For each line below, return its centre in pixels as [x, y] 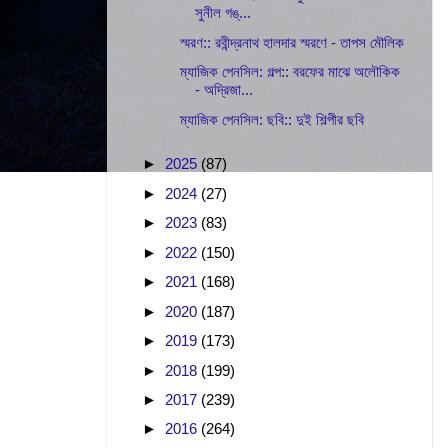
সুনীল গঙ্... [223, 13]
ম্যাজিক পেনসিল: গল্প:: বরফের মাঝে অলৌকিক [290, 72]
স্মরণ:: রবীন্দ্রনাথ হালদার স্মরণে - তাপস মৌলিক [292, 42]
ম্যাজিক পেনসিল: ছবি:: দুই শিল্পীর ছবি [272, 119]
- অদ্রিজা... [224, 90]
